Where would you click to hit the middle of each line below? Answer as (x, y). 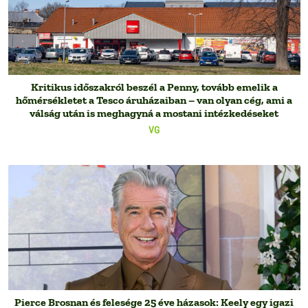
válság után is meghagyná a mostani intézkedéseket (154, 113)
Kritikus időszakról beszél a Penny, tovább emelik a (154, 87)
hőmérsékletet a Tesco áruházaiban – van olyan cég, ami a (154, 100)
